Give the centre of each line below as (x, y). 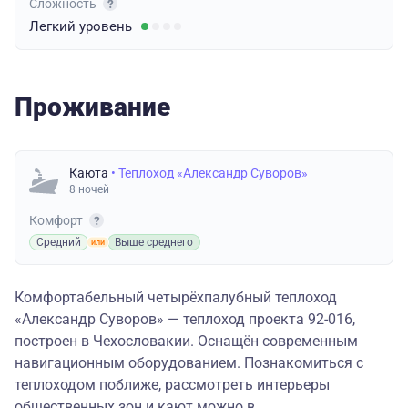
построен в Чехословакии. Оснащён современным (186, 342)
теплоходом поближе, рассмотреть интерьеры (172, 385)
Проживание (92, 107)
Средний (59, 243)
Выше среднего (154, 243)
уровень (106, 27)
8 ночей (89, 190)
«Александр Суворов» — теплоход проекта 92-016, (185, 320)
